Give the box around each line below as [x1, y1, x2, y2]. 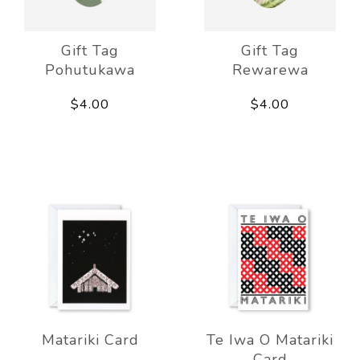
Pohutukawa [45, 59, 135, 80]
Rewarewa [231, 59, 309, 80]
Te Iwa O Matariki [207, 329, 333, 350]
